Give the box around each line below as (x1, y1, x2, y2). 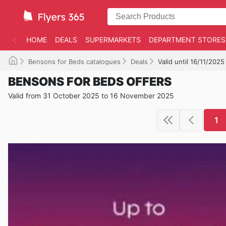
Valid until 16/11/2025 (158, 58, 224, 66)
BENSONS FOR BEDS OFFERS (8, 75, 172, 89)
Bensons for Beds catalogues (28, 58, 121, 66)
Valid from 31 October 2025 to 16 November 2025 (8, 91, 174, 100)
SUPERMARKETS (85, 35, 141, 44)
